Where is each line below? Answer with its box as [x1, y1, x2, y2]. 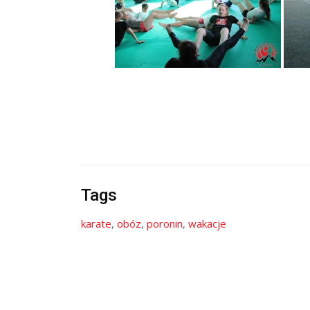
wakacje [188, 216, 226, 230]
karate [81, 216, 111, 230]
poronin [147, 216, 183, 230]
